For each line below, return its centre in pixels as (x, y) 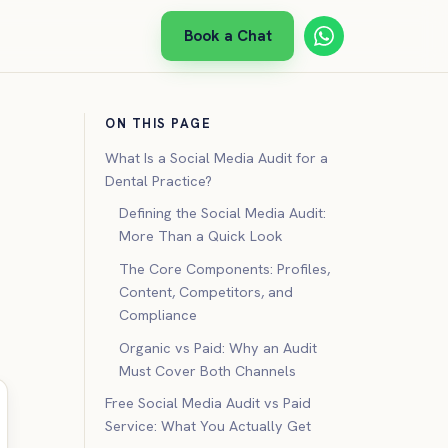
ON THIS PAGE (158, 123)
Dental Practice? (158, 180)
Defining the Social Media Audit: (223, 213)
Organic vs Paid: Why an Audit (218, 347)
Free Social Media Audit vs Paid (208, 403)
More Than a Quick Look (201, 236)
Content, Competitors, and (206, 291)
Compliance (158, 314)
